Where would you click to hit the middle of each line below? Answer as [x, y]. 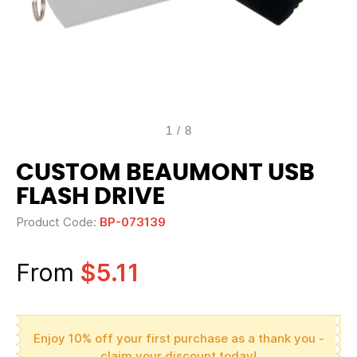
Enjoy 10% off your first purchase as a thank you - [178, 338]
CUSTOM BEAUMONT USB [165, 173]
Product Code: [58, 222]
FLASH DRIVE [90, 197]
